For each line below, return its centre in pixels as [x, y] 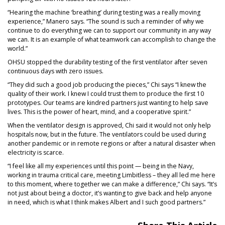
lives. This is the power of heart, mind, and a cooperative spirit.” [99, 112]
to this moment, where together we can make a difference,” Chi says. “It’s [112, 184]
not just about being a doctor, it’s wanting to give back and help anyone [110, 193]
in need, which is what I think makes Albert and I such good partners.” [106, 202]
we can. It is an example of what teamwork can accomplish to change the [112, 39]
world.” [18, 48]
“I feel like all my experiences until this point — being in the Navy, [101, 166]
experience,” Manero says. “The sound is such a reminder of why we [106, 21]
